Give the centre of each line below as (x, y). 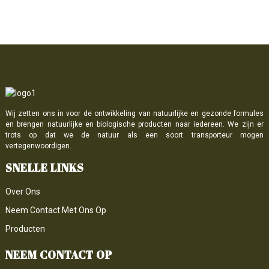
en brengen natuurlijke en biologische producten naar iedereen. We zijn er (134, 124)
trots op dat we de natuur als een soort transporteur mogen (134, 135)
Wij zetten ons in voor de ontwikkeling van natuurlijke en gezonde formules (134, 113)
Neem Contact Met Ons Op (56, 210)
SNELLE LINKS (44, 167)
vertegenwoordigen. (38, 146)
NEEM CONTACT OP (59, 255)
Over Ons (23, 192)
